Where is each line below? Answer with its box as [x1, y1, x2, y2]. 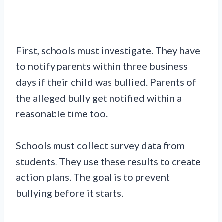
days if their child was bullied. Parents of [16, 76, 196, 88]
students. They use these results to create [16, 155, 201, 167]
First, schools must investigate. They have [16, 44, 200, 56]
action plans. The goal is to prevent [16, 171, 170, 183]
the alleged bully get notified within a [16, 92, 182, 104]
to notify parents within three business [16, 60, 188, 72]
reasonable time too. [16, 108, 108, 120]
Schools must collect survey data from [16, 139, 185, 152]
